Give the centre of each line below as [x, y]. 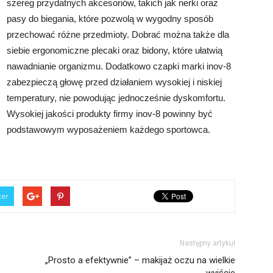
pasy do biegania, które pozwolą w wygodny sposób [110, 19]
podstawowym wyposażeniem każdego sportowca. [108, 129]
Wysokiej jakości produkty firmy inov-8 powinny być [110, 114]
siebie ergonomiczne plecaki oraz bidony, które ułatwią [115, 50]
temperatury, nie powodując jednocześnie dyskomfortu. [116, 98]
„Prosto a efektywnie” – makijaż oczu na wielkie [140, 260]
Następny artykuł [207, 243]
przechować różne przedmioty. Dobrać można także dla [118, 34]
